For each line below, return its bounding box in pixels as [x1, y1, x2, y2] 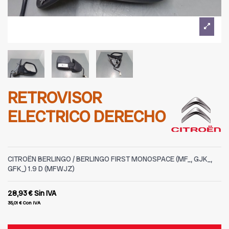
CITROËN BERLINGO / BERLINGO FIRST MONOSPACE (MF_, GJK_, [8, 154, 212, 164]
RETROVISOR [8, 87, 102, 108]
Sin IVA [34, 188, 56, 198]
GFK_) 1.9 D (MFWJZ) [8, 164, 75, 173]
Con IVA [23, 199, 40, 206]
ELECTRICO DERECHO [8, 106, 166, 127]
